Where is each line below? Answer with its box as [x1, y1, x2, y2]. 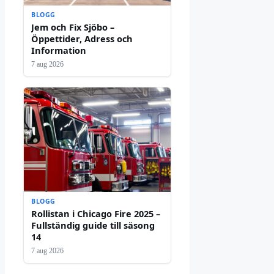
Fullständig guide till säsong [31, 218, 155, 231]
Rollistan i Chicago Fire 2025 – [31, 207, 160, 220]
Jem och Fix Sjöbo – [31, 20, 114, 33]
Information [31, 43, 86, 56]
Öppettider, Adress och [31, 32, 133, 45]
